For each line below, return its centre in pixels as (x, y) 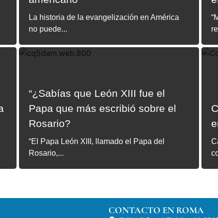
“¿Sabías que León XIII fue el (97, 93)
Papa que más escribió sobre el (102, 108)
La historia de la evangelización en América (104, 17)
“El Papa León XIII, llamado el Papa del (97, 141)
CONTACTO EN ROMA (156, 210)
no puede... (48, 29)
